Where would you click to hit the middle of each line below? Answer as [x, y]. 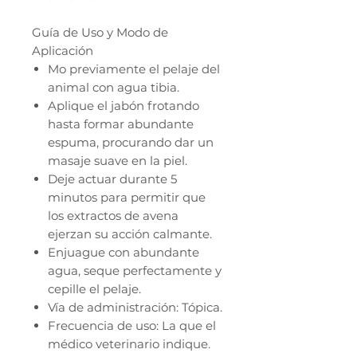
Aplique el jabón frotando [124, 106]
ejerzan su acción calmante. [130, 234]
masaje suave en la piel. [118, 161]
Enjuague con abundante [124, 253]
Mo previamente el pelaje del [134, 69]
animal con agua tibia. [114, 88]
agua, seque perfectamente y [135, 271]
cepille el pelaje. [94, 289]
